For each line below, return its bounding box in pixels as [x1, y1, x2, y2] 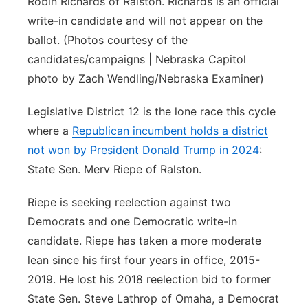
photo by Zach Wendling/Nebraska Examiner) [27, 71, 264, 85]
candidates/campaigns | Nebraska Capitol [27, 52, 246, 66]
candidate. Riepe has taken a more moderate [27, 234, 261, 247]
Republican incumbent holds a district [72, 124, 268, 137]
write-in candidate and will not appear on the [27, 14, 263, 27]
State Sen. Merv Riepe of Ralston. [27, 162, 201, 176]
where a [27, 124, 72, 137]
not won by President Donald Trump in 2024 [27, 143, 259, 157]
